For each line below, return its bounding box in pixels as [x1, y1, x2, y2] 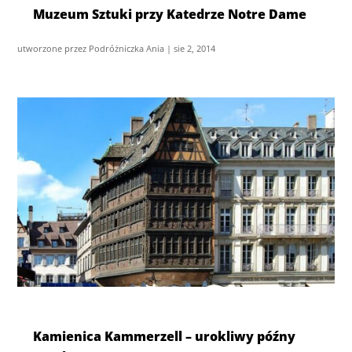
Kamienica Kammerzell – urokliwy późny [33, 328, 296, 346]
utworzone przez [17, 42, 90, 54]
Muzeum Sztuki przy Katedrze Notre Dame [33, 5, 307, 23]
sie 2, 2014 [174, 42, 216, 54]
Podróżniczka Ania [89, 42, 165, 54]
